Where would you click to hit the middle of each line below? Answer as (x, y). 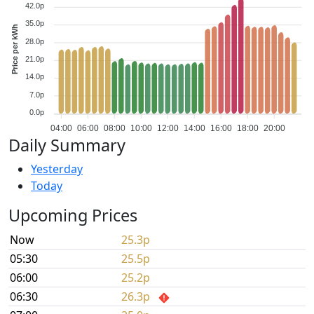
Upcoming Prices (73, 216)
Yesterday (57, 169)
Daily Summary (67, 145)
